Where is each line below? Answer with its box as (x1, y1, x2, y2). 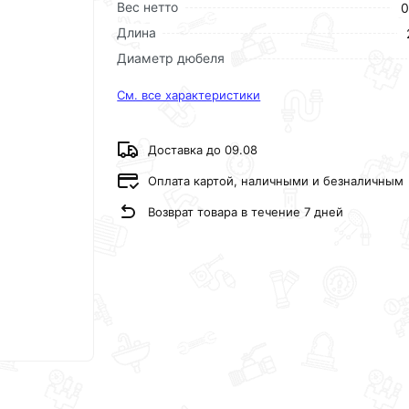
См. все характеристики (117, 88, 261, 102)
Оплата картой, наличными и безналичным (148, 173, 404, 188)
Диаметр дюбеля (117, 50, 225, 66)
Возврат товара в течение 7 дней (148, 204, 344, 219)
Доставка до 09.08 (148, 142, 258, 157)
